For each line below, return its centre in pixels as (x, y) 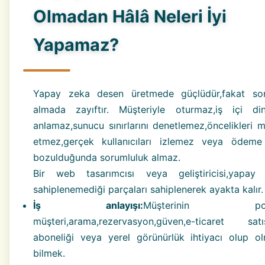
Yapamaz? (76, 45)
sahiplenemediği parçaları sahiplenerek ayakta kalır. (148, 190)
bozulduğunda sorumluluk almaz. (107, 158)
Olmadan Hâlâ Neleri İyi (130, 17)
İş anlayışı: (88, 206)
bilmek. (49, 253)
